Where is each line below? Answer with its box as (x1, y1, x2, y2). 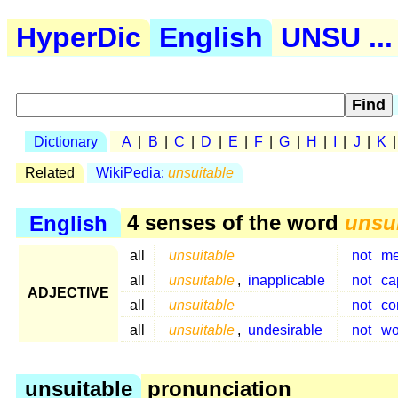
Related (25, 165, 75, 181)
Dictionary (34, 133, 98, 149)
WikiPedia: (96, 165, 168, 181)
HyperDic (16, 21, 141, 54)
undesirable (247, 322, 322, 338)
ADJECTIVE (28, 285, 109, 301)
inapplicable (247, 273, 325, 289)
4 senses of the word (120, 211, 345, 235)
